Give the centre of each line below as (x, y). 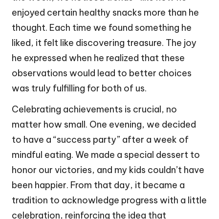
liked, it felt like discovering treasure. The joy (104, 43)
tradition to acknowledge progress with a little (109, 200)
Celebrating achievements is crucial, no (94, 109)
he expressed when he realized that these (98, 58)
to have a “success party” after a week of (100, 140)
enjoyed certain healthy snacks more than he (105, 13)
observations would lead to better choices (102, 73)
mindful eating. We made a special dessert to (106, 155)
